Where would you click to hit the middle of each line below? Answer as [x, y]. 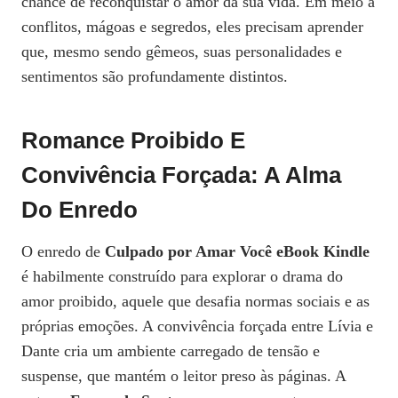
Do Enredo [80, 209]
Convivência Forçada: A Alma [181, 175]
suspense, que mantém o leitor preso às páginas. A [183, 375]
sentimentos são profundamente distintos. [155, 76]
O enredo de [63, 251]
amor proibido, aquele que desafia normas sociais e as [195, 301]
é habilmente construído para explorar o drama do [182, 276]
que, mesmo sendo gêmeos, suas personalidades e [182, 51]
